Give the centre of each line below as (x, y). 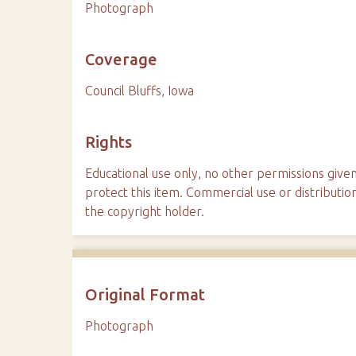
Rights (109, 142)
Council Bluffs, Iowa (140, 91)
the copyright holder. (145, 212)
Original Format (145, 295)
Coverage (122, 60)
